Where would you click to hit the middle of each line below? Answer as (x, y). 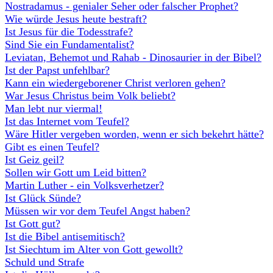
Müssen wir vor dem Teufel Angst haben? (97, 211)
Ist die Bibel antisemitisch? (65, 236)
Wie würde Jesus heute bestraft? (76, 19)
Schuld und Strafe (44, 262)
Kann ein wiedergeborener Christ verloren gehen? (115, 83)
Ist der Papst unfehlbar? (57, 70)
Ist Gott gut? (33, 224)
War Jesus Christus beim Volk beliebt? (90, 96)
